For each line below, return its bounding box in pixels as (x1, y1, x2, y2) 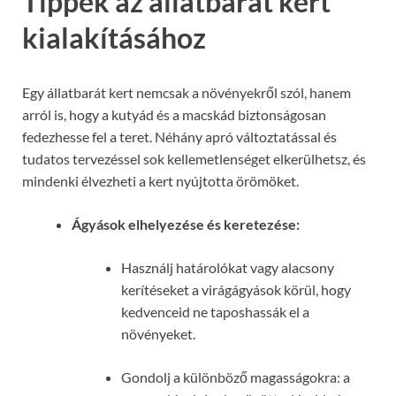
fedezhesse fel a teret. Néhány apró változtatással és (22, 128, 337, 146)
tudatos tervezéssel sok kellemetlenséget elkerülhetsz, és (22, 150, 366, 168)
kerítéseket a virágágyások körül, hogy (121, 281, 351, 299)
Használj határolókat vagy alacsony (121, 259, 334, 277)
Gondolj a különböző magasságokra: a (121, 369, 350, 386)
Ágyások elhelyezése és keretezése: (72, 216, 300, 233)
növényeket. (121, 325, 195, 343)
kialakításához (22, 20, 206, 56)
